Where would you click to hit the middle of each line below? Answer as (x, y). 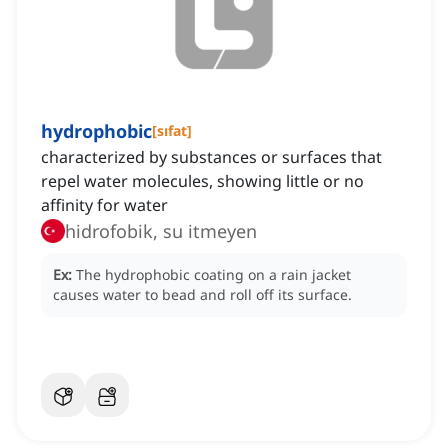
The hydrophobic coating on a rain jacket (213, 275)
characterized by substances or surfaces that (211, 157)
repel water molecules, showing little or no (202, 181)
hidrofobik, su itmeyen (161, 231)
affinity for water (104, 205)
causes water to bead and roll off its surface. (202, 295)
